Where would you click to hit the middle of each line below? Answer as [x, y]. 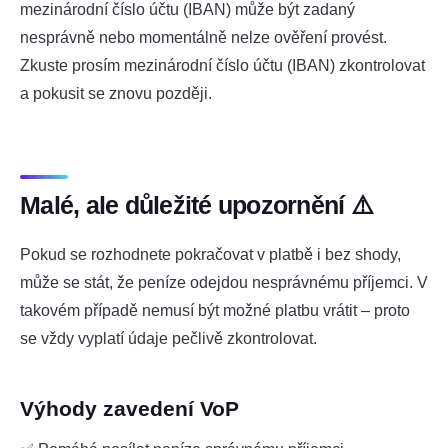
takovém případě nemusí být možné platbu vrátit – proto [215, 311]
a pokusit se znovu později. [116, 94]
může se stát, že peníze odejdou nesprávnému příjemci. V [224, 283]
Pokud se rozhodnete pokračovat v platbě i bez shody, [210, 255]
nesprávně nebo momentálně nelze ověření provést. [203, 38]
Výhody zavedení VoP [129, 408]
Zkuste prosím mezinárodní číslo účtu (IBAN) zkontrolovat [222, 66]
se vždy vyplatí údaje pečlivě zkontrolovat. [168, 339]
